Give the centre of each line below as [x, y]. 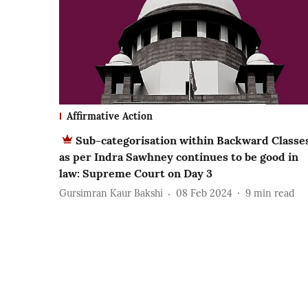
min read [274, 194]
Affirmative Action [110, 116]
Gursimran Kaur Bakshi [111, 194]
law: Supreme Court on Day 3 [136, 173]
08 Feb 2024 [204, 194]
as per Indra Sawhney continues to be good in [179, 156]
